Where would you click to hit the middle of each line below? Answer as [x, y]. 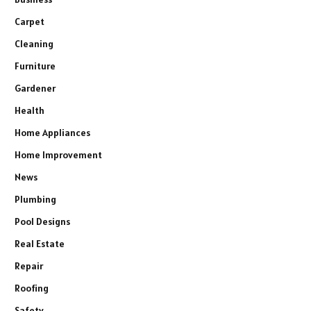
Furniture [35, 66]
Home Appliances [52, 132]
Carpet [30, 21]
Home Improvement [58, 154]
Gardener [35, 88]
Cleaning [34, 43]
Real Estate [40, 243]
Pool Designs [42, 221]
